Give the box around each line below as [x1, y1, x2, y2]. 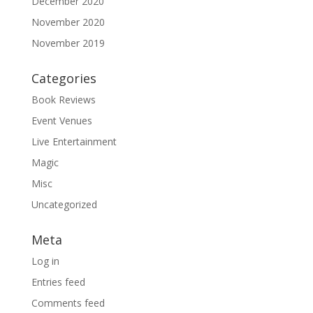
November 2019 [31, 36, 105, 50]
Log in [31, 254, 59, 268]
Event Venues [31, 113, 92, 127]
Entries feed [31, 275, 85, 289]
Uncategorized [31, 197, 97, 211]
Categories [31, 69, 96, 87]
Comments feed [31, 296, 105, 310]
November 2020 [31, 15, 105, 29]
